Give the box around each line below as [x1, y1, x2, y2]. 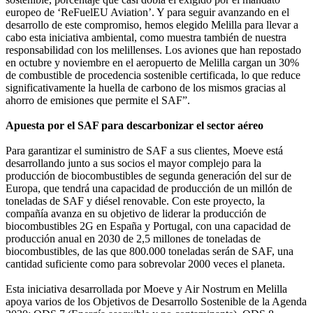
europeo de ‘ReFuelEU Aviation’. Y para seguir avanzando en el [6, 6, 289, 18]
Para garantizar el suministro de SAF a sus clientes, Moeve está [6, 144, 283, 156]
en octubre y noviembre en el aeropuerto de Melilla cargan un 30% [6, 56, 299, 68]
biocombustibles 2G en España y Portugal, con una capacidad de [6, 219, 291, 232]
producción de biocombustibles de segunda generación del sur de [6, 169, 291, 182]
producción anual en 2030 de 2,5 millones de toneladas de [6, 232, 261, 245]
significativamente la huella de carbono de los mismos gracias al [6, 81, 286, 94]
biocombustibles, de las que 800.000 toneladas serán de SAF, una [6, 245, 293, 257]
